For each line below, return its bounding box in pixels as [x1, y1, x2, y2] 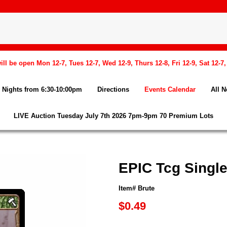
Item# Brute [119, 184, 155, 192]
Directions [97, 86, 129, 93]
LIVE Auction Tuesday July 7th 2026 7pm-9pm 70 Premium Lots [14, 112, 213, 120]
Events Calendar [144, 86, 196, 93]
